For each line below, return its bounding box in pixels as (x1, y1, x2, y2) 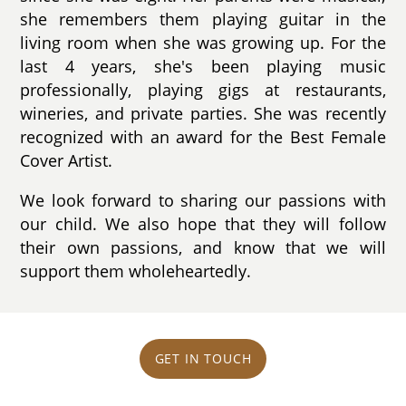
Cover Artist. (20, 150, 113, 172)
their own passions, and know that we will (20, 236, 386, 258)
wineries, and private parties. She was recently (20, 102, 386, 125)
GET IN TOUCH (154, 350, 252, 368)
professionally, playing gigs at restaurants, (20, 79, 386, 101)
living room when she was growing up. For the (20, 32, 386, 54)
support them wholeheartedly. (20, 259, 252, 282)
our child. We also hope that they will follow (20, 212, 386, 235)
